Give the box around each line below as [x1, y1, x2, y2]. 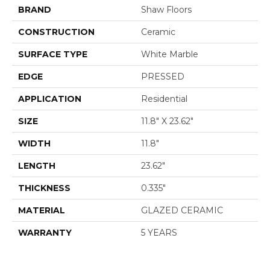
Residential [141, 93, 187, 105]
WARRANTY [18, 227, 72, 239]
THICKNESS [18, 183, 71, 194]
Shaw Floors [141, 4, 192, 16]
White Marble [141, 49, 198, 60]
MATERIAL [18, 205, 65, 216]
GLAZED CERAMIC [141, 205, 223, 216]
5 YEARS [141, 227, 177, 239]
